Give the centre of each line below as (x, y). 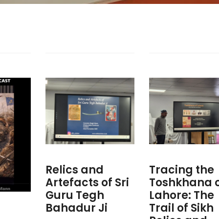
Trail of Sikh (181, 208)
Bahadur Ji (76, 208)
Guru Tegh (75, 196)
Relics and (74, 170)
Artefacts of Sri (87, 183)
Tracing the (181, 170)
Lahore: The (181, 196)
